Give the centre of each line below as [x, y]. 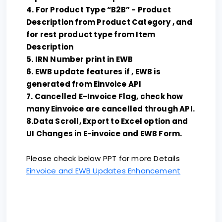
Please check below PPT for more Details [103, 158]
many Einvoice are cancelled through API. [111, 109]
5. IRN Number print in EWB [80, 59]
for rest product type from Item [91, 34]
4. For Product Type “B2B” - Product [99, 10]
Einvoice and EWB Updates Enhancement [104, 171]
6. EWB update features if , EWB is [93, 72]
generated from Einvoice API [84, 84]
